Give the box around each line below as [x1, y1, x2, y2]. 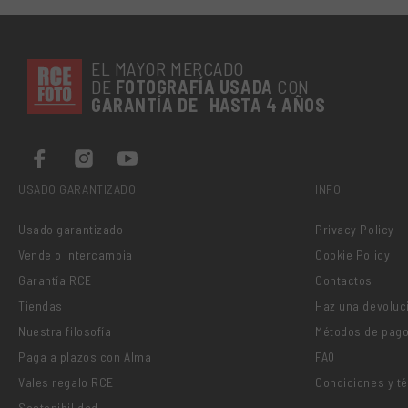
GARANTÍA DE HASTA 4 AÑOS [91, 94, 326, 117]
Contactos [315, 272, 373, 289]
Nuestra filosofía [18, 323, 112, 340]
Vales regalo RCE [18, 374, 114, 391]
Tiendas [18, 298, 63, 314]
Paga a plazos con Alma [18, 349, 152, 365]
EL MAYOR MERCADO [91, 57, 244, 80]
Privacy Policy [315, 221, 394, 238]
